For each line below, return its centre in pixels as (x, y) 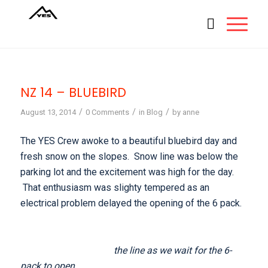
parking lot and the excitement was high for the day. (127, 172)
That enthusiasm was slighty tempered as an (115, 187)
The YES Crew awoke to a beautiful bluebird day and (128, 141)
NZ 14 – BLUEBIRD (73, 92)
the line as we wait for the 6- (126, 250)
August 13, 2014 (48, 112)
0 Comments (107, 112)
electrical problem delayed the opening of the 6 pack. (133, 203)
